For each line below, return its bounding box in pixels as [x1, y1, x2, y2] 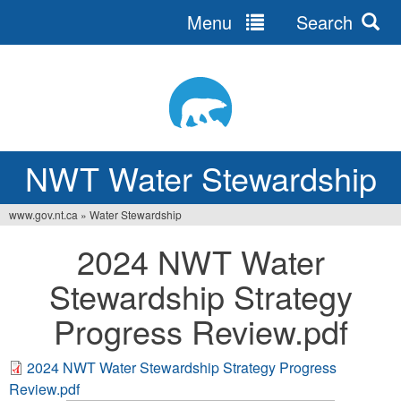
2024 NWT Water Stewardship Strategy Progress [27, 357, 337, 378]
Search [291, 9, 354, 35]
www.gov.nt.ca [9, 207, 78, 222]
